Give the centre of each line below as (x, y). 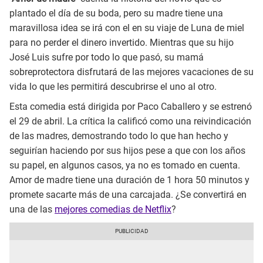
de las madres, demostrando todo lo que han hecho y (119, 136)
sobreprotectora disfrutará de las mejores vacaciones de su (131, 72)
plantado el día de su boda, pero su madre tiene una (116, 14)
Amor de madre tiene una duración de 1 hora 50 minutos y (129, 180)
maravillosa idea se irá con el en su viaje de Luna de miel (127, 28)
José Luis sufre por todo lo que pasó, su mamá (107, 58)
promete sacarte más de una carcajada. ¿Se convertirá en (128, 195)
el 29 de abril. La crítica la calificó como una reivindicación (130, 122)
